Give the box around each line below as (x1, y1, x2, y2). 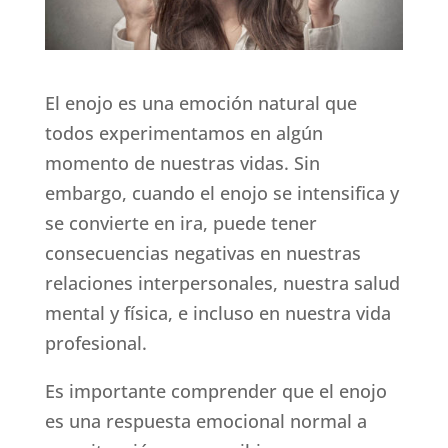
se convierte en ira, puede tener (44, 211, 317, 236)
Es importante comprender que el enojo (44, 379, 387, 404)
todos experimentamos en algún (44, 121, 323, 146)
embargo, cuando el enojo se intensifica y (44, 181, 399, 206)
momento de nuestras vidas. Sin (44, 151, 320, 176)
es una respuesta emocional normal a (44, 409, 367, 434)
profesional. (44, 331, 147, 356)
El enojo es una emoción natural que (44, 91, 357, 116)
